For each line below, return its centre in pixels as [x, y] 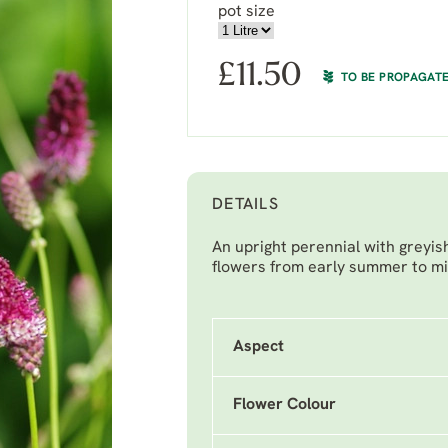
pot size [246, 12]
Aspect [258, 347]
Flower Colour [284, 405]
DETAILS [245, 205]
